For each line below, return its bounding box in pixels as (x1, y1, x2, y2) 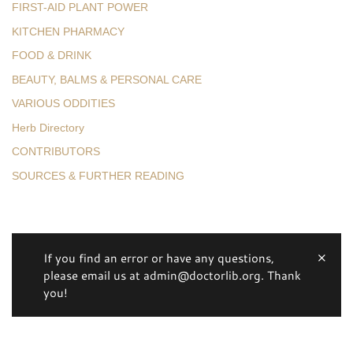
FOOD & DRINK (12, 50, 91, 61)
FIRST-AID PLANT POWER (12, 2, 148, 13)
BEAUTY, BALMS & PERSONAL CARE (12, 73, 202, 86)
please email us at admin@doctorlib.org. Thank (43, 267, 301, 283)
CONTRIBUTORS (12, 146, 100, 158)
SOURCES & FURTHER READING (12, 169, 184, 182)
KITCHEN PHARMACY (12, 25, 124, 38)
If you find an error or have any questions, (43, 250, 274, 266)
